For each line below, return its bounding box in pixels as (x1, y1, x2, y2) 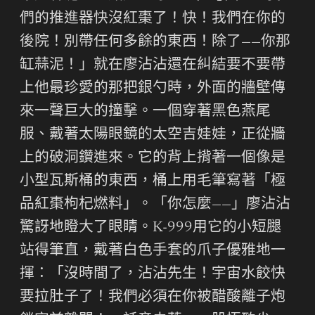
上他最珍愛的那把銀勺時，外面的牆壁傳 (20, 81, 285, 96)
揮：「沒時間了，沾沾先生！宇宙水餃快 (20, 266, 285, 282)
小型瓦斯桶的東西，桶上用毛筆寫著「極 (20, 174, 285, 189)
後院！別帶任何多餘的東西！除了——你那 (20, 34, 290, 50)
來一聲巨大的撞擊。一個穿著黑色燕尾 (20, 104, 271, 120)
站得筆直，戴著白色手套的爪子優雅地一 (20, 243, 285, 259)
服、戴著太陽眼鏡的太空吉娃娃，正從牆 (20, 127, 285, 143)
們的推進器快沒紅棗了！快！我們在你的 (20, 11, 285, 27)
